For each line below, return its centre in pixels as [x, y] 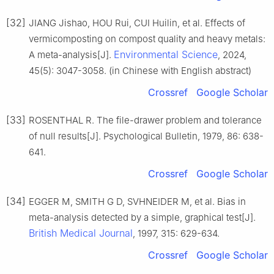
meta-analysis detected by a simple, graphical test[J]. [142, 217]
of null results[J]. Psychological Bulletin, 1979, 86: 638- [146, 136]
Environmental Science [166, 54]
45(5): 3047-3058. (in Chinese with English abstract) [140, 70]
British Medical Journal [81, 233]
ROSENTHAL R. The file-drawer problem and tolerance [145, 120]
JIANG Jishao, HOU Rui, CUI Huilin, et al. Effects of [137, 23]
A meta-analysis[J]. [71, 54]
